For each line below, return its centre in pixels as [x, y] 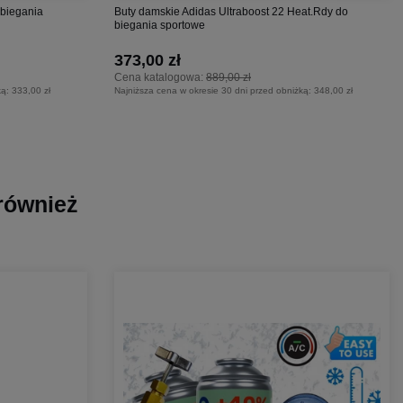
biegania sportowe [160, 25]
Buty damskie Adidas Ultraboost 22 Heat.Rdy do [231, 11]
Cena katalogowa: [160, 77]
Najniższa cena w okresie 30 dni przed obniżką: [214, 90]
